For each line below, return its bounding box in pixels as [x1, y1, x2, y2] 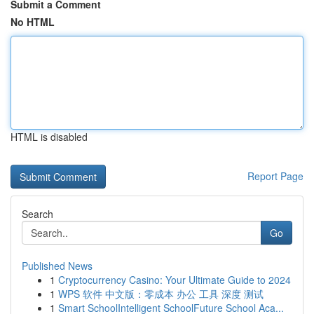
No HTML [11, 15, 55, 29]
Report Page [247, 169, 303, 183]
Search [22, 207, 53, 221]
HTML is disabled [11, 130, 88, 144]
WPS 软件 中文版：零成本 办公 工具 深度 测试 [58, 287, 264, 301]
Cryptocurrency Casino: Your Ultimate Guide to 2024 [58, 273, 291, 287]
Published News [22, 259, 93, 273]
